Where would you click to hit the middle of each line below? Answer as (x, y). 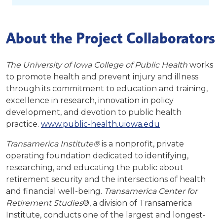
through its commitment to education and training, (107, 89)
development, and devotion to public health (94, 112)
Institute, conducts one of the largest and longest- (106, 215)
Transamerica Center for (151, 191)
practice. (23, 124)
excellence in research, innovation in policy (90, 101)
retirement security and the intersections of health (106, 180)
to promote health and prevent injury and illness (102, 77)
